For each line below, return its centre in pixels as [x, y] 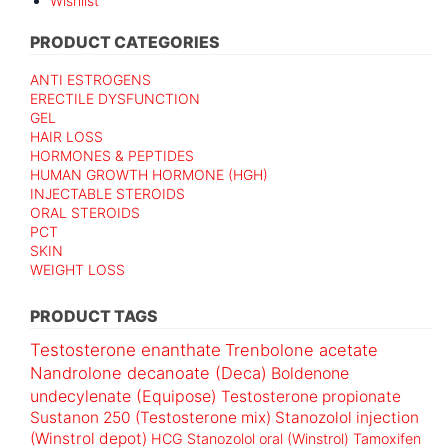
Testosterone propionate [311, 396]
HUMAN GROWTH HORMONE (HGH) [149, 174]
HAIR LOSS [66, 136]
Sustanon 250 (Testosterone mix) [150, 417]
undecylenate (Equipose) [123, 395]
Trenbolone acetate [301, 349]
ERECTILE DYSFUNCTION [115, 98]
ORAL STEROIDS [85, 212]
